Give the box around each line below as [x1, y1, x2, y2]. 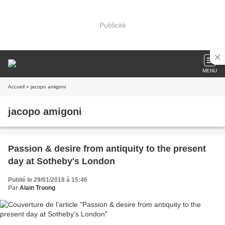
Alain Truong [20, 184, 55, 191]
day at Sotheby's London [8, 156, 115, 166]
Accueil [8, 84, 25, 89]
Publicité [99, 21, 126, 29]
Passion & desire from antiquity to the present [8, 144, 206, 154]
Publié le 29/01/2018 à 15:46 [8, 176, 87, 183]
